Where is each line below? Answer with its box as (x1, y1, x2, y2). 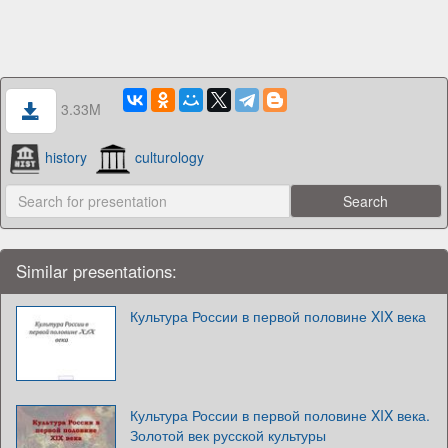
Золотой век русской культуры (130, 425, 326, 445)
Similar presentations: (16, 259, 177, 283)
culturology (134, 146, 204, 167)
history (44, 146, 87, 167)
